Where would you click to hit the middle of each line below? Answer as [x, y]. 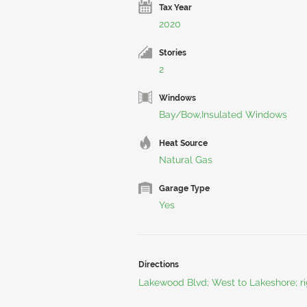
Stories [173, 53]
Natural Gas [186, 160]
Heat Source [183, 143]
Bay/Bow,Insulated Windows [223, 114]
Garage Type [184, 188]
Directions [159, 265]
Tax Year [175, 8]
